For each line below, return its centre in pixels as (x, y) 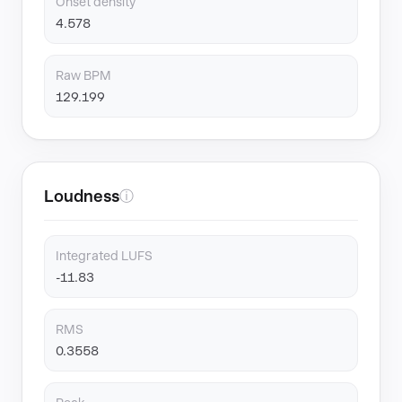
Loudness (82, 196)
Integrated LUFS (104, 256)
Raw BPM (83, 75)
